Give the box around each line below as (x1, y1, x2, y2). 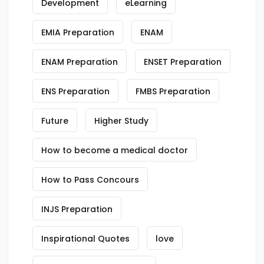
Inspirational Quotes (41, 233, 130, 245)
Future (41, 115, 68, 127)
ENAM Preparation (41, 56, 118, 68)
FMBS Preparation (136, 85, 210, 97)
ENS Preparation (41, 85, 110, 97)
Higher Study (94, 115, 148, 127)
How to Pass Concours (41, 174, 139, 186)
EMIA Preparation (41, 27, 114, 38)
